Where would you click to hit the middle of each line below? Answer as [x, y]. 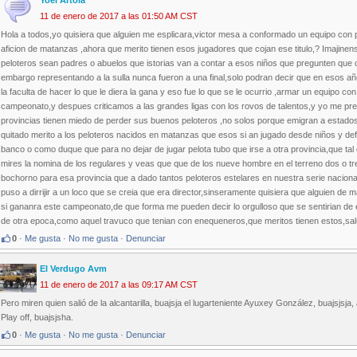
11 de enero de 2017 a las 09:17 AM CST [119, 285]
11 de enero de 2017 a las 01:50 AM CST [119, 16]
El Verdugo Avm [73, 269]
